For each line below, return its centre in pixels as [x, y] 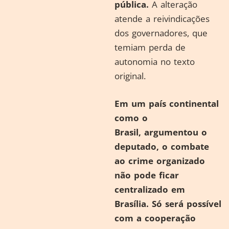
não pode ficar [147, 175]
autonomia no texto [155, 62]
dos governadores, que [161, 33]
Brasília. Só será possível [168, 203]
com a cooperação [155, 218]
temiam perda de [150, 47]
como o [131, 118]
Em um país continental [167, 103]
